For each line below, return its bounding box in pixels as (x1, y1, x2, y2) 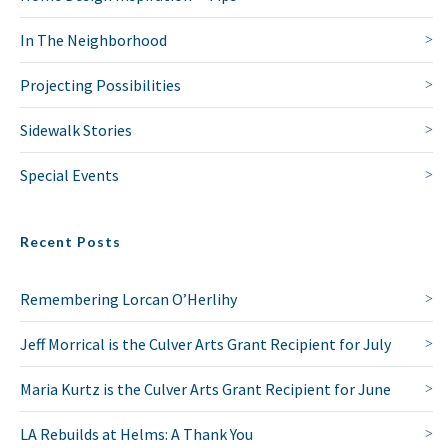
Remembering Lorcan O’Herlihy (20, 289, 237, 310)
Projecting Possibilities (20, 75, 181, 96)
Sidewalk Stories (20, 120, 132, 141)
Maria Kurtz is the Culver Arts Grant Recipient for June (20, 379, 391, 400)
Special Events (20, 165, 119, 186)
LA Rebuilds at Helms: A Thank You (20, 424, 253, 445)
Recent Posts (20, 233, 121, 251)
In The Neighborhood (20, 30, 167, 51)
